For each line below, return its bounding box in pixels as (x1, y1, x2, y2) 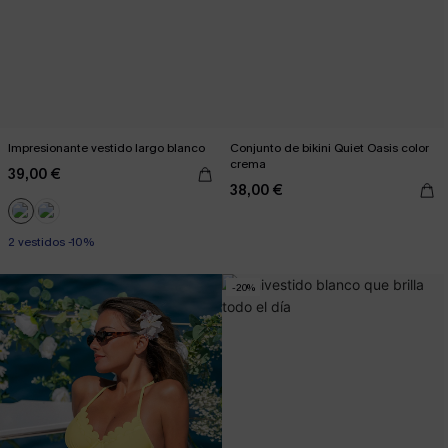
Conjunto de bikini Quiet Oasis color (230, 140, 429, 156)
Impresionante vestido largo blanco (8, 140, 205, 156)
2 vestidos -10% (8, 234, 94, 250)
